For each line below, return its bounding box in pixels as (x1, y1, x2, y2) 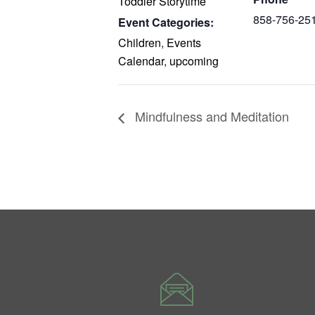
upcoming (169, 52, 219, 69)
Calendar (118, 52, 164, 69)
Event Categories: (118, 13, 214, 30)
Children (118, 34, 161, 51)
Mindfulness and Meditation (131, 107, 289, 126)
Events (167, 34, 201, 51)
